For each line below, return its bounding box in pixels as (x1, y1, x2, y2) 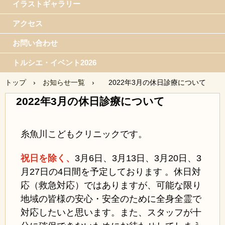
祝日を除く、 (21, 153, 75, 164)
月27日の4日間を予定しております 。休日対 (21, 167, 201, 177)
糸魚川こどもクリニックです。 (21, 129, 147, 140)
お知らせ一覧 (43, 78, 85, 86)
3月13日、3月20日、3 (112, 153, 201, 164)
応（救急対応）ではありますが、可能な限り (21, 180, 201, 191)
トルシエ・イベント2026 (13, 58, 96, 67)
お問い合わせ (13, 39, 58, 47)
